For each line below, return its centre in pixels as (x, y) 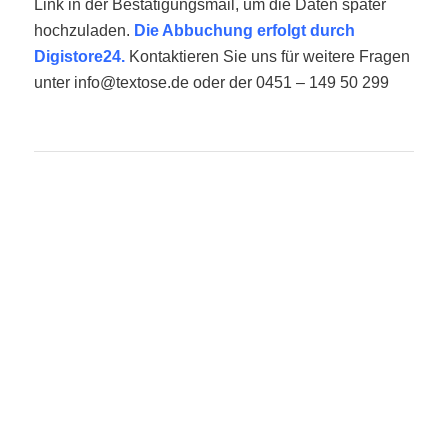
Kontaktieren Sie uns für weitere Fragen (269, 56)
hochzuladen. (83, 30)
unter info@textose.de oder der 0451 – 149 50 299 (211, 82)
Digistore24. (81, 56)
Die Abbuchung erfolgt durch (244, 30)
